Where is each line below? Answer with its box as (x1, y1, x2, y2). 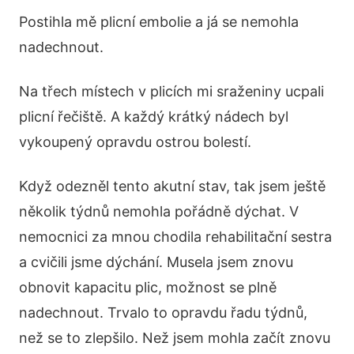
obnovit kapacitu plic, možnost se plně (19, 279, 277, 296)
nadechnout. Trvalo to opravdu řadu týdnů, (19, 304, 307, 321)
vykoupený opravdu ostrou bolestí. (19, 134, 251, 150)
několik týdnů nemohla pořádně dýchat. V (19, 203, 299, 220)
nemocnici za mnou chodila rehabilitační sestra (19, 228, 332, 245)
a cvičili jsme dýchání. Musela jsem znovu (19, 254, 293, 270)
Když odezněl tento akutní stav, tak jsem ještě (19, 178, 326, 194)
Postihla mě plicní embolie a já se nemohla (19, 13, 299, 30)
